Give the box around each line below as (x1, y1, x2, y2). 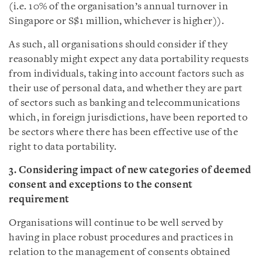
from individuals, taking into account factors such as (9, 69, 244, 79)
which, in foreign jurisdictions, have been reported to (9, 113, 247, 123)
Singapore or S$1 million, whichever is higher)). (9, 16, 224, 26)
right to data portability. (9, 142, 116, 152)
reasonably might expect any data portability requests (9, 54, 249, 64)
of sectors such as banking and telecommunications (9, 98, 240, 108)
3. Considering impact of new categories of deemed (9, 166, 251, 175)
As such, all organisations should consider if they (9, 40, 227, 50)
